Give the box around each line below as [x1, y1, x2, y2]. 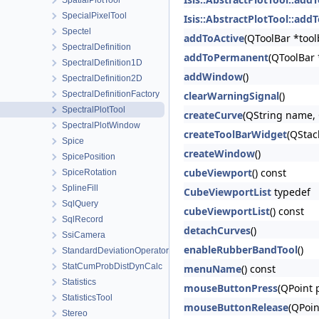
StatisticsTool [62, 293, 113, 303]
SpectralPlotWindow [62, 120, 140, 130]
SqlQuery [62, 199, 98, 209]
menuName [184, 262, 241, 276]
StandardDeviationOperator [62, 246, 169, 256]
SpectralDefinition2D [62, 73, 142, 83]
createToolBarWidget [184, 127, 287, 141]
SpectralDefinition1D [62, 58, 142, 68]
